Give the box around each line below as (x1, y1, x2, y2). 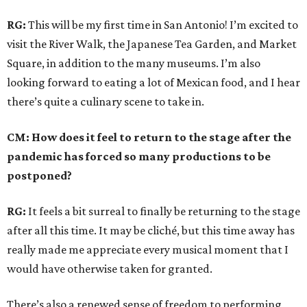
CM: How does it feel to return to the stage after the (7, 130, 291, 144)
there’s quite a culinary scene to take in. (7, 95, 204, 108)
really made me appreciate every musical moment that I (7, 243, 288, 256)
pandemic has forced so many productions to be (7, 149, 271, 163)
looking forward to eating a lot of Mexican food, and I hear (7, 75, 300, 89)
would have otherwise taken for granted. (7, 262, 212, 275)
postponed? (7, 169, 72, 182)
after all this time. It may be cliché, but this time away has (7, 223, 295, 237)
